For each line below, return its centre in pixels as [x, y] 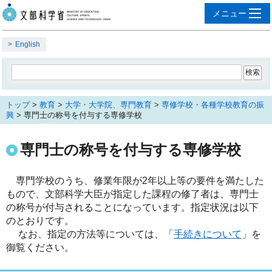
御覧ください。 [40, 247]
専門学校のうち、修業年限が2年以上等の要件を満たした [140, 180]
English [28, 44]
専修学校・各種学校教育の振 [213, 104]
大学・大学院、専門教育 [108, 104]
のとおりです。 [40, 220]
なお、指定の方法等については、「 [90, 234]
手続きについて [208, 234]
